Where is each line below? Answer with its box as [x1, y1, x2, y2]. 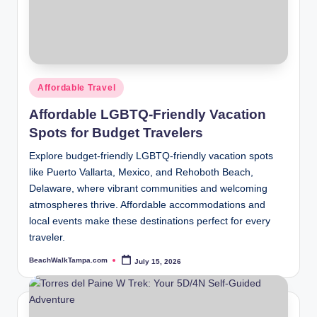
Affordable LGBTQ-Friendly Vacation [29, 106, 266, 122]
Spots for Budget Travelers [29, 125, 203, 140]
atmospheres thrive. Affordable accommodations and [29, 199, 265, 210]
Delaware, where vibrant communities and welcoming [29, 183, 267, 194]
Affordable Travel [38, 83, 116, 93]
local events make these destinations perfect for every [29, 215, 270, 226]
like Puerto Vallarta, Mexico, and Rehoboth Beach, [29, 166, 253, 178]
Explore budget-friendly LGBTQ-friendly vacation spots [29, 150, 273, 161]
